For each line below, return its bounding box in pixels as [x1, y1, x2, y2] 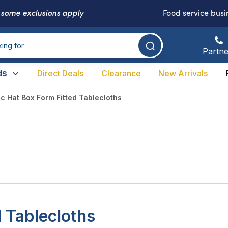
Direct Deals [37, 68, 84, 78]
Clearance [101, 68, 141, 78]
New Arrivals [158, 68, 208, 78]
